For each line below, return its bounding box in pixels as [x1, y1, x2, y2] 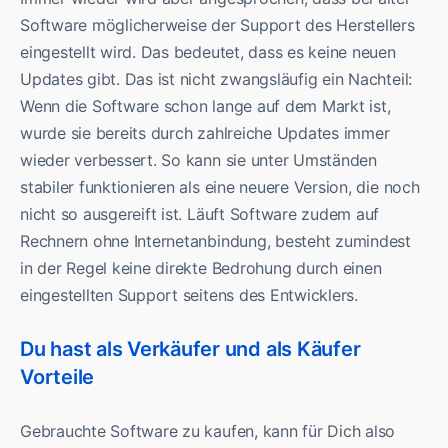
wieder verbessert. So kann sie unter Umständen [20, 150, 377, 171]
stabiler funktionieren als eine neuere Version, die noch [20, 177, 420, 198]
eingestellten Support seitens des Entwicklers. [20, 285, 358, 306]
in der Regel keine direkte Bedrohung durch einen [20, 258, 382, 279]
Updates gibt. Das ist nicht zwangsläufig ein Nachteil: [20, 69, 413, 90]
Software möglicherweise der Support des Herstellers [20, 15, 415, 36]
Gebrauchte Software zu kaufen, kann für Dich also [20, 420, 396, 441]
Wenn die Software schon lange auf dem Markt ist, [20, 96, 391, 117]
